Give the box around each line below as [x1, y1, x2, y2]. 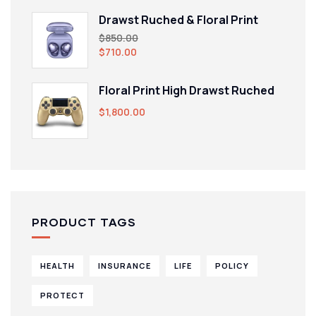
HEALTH [40, 260, 75, 272]
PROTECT [40, 290, 85, 301]
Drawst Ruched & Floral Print [99, 12, 258, 28]
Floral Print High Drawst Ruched [99, 83, 274, 99]
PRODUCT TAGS [32, 215, 136, 229]
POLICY [215, 260, 249, 272]
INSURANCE [98, 260, 151, 272]
